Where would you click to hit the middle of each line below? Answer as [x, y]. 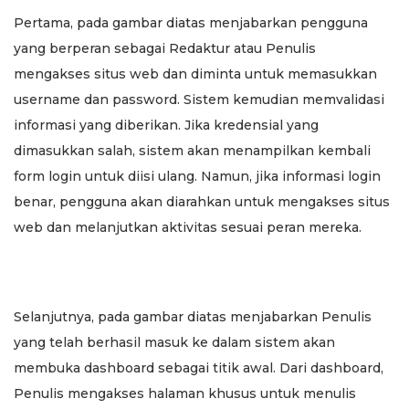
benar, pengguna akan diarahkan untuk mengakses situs [202, 201]
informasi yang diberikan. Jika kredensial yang [166, 125]
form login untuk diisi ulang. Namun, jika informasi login [197, 176]
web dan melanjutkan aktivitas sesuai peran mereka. [188, 227]
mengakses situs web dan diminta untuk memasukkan [195, 73]
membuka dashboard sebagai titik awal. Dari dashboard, [199, 367]
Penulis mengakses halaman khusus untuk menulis [185, 393]
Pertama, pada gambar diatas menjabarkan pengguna [191, 22]
